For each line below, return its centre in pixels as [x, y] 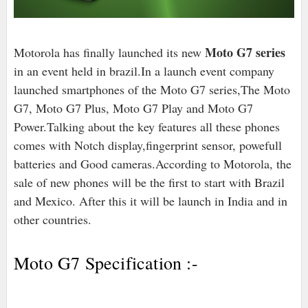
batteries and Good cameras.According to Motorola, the [152, 164]
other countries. [52, 220]
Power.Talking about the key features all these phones [146, 127]
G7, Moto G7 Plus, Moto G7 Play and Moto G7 [133, 108]
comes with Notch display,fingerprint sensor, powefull [147, 145]
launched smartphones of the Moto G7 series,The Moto [152, 90]
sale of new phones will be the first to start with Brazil [149, 183]
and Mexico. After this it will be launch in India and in [150, 201]
